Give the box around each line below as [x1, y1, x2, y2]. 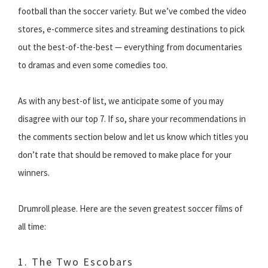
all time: [18, 221, 46, 233]
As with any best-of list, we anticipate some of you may [18, 95, 224, 107]
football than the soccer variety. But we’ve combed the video [18, 5, 246, 17]
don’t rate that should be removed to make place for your [18, 149, 232, 161]
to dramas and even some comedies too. [18, 59, 167, 71]
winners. [18, 167, 50, 179]
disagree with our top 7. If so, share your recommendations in [18, 113, 246, 125]
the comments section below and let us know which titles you [18, 131, 248, 143]
